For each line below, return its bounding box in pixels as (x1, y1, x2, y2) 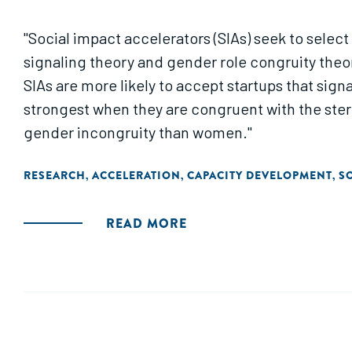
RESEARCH (24, 167, 86, 183)
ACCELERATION (92, 167, 181, 183)
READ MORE (106, 214, 187, 233)
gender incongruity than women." (24, 123, 252, 141)
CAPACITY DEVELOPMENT (187, 167, 332, 183)
